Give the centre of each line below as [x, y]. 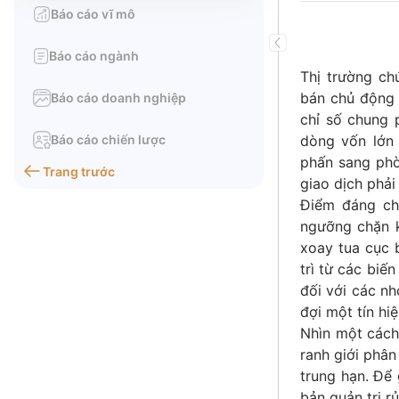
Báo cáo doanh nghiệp [118, 98]
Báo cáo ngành [94, 56]
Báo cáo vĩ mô [93, 14]
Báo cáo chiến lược [108, 139]
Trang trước [79, 171]
